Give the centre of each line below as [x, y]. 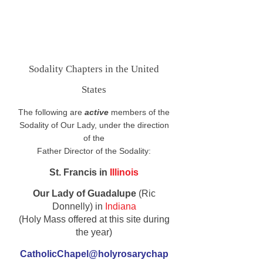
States [94, 90]
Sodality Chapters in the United [94, 69]
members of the [140, 112]
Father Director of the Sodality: [94, 151]
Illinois [124, 172]
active [98, 112]
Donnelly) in [78, 206]
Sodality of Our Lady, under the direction [94, 125]
